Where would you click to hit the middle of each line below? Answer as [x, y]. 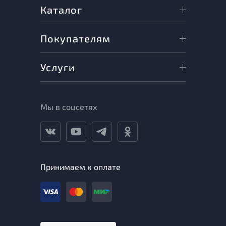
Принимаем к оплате [80, 167]
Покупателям [75, 39]
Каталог [61, 10]
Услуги [58, 67]
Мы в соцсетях [69, 107]
